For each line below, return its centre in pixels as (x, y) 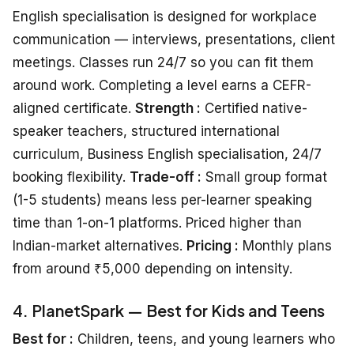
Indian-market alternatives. (100, 245)
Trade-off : (166, 177)
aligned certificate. (74, 108)
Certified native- (254, 108)
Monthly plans (285, 245)
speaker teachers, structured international (146, 131)
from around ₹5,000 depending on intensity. (153, 268)
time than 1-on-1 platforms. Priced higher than (157, 222)
